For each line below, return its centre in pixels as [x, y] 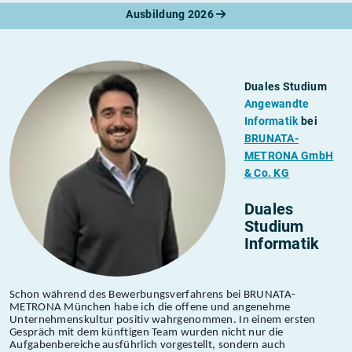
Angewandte [277, 104]
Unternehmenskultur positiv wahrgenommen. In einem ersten [163, 320]
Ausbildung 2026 [171, 14]
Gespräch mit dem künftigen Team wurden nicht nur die [147, 332]
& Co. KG [267, 173]
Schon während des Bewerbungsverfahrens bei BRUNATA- [153, 295]
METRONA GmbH [289, 156]
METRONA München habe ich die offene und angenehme [150, 307]
